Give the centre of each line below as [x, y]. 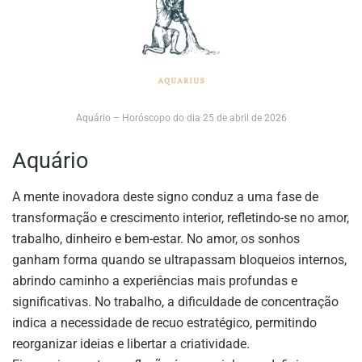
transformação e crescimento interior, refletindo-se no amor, [181, 217]
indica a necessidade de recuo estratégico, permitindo [164, 322]
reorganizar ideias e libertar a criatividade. [131, 343]
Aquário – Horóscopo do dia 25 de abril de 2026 [181, 118]
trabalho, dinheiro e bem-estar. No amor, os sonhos [156, 238]
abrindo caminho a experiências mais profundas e [155, 280]
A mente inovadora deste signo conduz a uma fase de [165, 196]
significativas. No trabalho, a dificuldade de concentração [175, 301]
